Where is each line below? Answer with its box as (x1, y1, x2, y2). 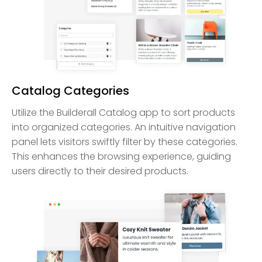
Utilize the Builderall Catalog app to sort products (12, 106, 235, 120)
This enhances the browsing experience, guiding (12, 150, 231, 164)
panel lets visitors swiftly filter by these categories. (12, 135, 237, 149)
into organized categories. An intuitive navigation (12, 120, 236, 135)
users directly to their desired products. (12, 164, 188, 178)
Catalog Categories (12, 82, 129, 99)
